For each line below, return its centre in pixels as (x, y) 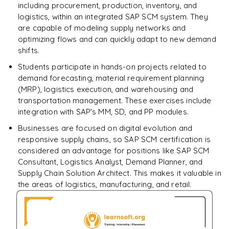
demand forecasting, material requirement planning (111, 78)
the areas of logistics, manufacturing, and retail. (105, 185)
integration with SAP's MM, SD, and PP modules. (103, 112)
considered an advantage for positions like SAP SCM (114, 151)
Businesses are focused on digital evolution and (105, 128)
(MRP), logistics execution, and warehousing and (106, 89)
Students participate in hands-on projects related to (112, 67)
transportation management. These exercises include (115, 101)
